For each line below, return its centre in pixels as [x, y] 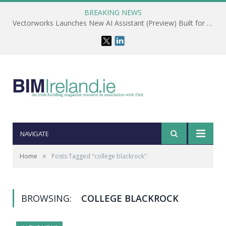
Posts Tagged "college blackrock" [99, 156]
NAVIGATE [34, 134]
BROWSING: [48, 198]
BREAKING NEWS [113, 12]
